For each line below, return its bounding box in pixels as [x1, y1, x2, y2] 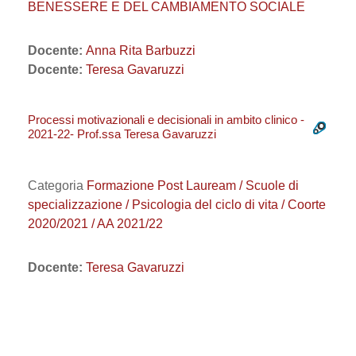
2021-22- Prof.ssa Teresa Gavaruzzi [28, 127, 216, 141]
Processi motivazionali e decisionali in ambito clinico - [28, 113, 304, 126]
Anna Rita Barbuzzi [86, 44, 195, 57]
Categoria [28, 179, 87, 192]
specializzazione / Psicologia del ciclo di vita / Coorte [28, 198, 326, 211]
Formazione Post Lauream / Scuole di [87, 179, 299, 192]
